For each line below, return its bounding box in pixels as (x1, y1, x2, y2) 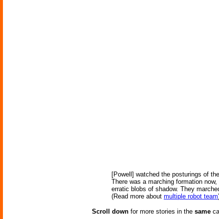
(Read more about (111, 193, 164, 200)
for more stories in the (129, 208, 195, 216)
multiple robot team (164, 193, 218, 200)
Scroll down (92, 208, 129, 216)
